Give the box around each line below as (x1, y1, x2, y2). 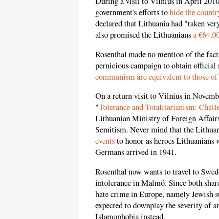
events (95, 135, 115, 147)
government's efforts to (95, 7, 170, 18)
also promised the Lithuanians (95, 29, 193, 41)
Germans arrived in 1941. (95, 147, 176, 158)
